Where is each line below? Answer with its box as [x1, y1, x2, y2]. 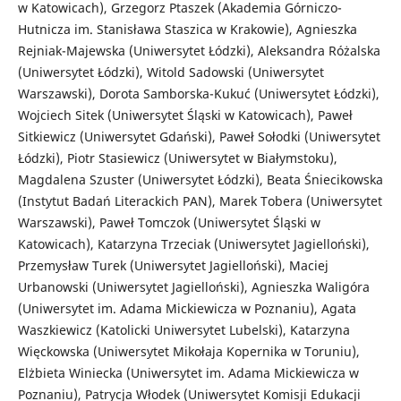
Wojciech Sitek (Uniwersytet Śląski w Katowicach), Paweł [17, 106, 353, 124]
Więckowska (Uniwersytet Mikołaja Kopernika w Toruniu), [17, 342, 360, 360]
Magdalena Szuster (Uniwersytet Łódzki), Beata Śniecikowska [17, 170, 383, 188]
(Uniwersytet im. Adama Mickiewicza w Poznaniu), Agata [17, 299, 356, 317]
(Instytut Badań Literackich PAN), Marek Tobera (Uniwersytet [17, 192, 382, 209]
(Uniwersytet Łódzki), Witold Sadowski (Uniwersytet [17, 63, 324, 81]
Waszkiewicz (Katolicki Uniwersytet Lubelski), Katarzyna [17, 320, 350, 338]
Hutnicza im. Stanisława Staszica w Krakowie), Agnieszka [17, 20, 357, 38]
